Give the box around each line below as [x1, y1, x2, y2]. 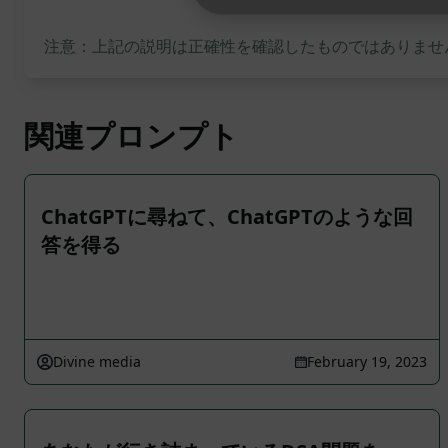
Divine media [53, 352, 141, 371]
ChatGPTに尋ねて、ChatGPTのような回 [41, 203, 413, 230]
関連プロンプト [24, 115, 239, 156]
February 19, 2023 [307, 352, 427, 371]
